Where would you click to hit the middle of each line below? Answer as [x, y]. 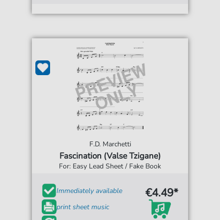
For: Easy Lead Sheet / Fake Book [110, 166]
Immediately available [90, 191]
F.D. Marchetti [110, 144]
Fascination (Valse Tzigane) [110, 156]
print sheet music [83, 207]
